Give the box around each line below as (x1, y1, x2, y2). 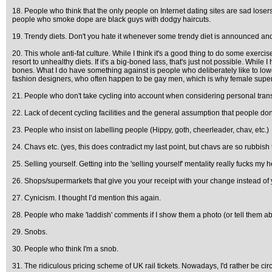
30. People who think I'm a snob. (12, 245, 118, 253)
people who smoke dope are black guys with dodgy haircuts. (12, 15, 211, 24)
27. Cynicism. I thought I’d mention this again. (12, 194, 161, 202)
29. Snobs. (12, 228, 47, 236)
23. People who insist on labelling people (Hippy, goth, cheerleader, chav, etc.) (12, 126, 269, 134)
